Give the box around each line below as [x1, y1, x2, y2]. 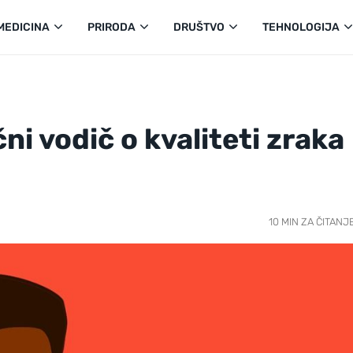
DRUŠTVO [173, 20, 225, 34]
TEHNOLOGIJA [262, 20, 340, 34]
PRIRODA [87, 20, 136, 34]
